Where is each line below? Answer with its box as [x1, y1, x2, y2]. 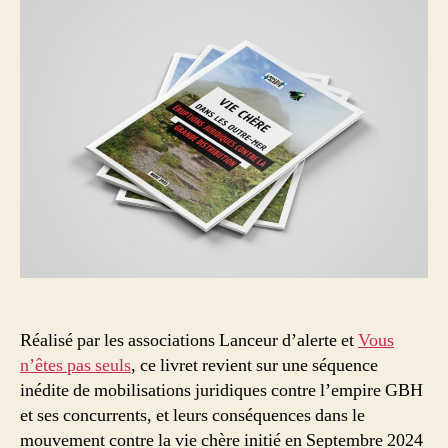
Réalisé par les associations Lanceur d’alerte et [20, 329, 358, 353]
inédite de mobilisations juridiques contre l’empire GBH [20, 379, 423, 403]
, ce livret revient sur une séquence [131, 354, 378, 378]
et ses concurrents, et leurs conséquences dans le [20, 404, 365, 428]
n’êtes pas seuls [20, 354, 131, 378]
